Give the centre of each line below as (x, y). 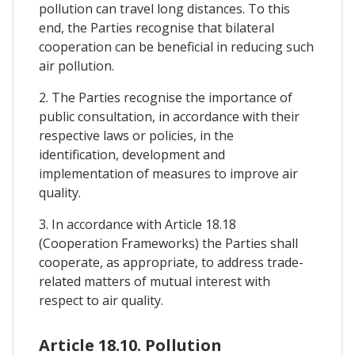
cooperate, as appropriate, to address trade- (171, 263)
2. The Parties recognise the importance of (166, 98)
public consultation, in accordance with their (169, 117)
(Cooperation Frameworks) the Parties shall (168, 244)
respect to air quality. (101, 301)
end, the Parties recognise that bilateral (157, 28)
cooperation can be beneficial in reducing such (176, 47)
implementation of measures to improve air (168, 174)
